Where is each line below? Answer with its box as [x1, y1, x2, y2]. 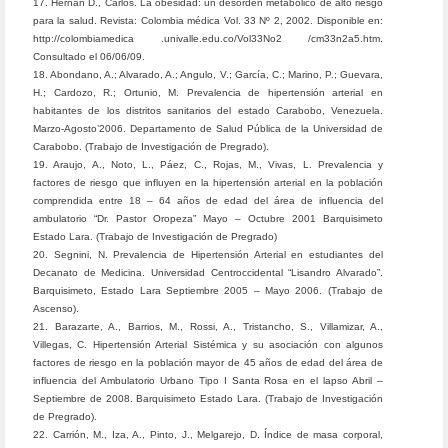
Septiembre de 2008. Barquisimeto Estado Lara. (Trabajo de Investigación [33, 393, 383, 404]
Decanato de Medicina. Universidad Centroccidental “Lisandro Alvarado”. [33, 267, 383, 278]
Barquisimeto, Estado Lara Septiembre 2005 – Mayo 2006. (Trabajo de [33, 285, 383, 296]
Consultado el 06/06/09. [33, 51, 145, 62]
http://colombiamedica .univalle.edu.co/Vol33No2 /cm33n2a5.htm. [33, 33, 383, 44]
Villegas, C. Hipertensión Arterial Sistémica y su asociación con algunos [33, 339, 383, 350]
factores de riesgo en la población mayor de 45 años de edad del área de [33, 357, 383, 368]
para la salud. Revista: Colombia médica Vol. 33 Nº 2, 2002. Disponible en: [33, 15, 383, 26]
